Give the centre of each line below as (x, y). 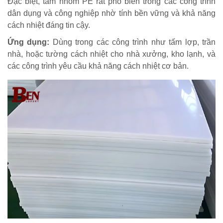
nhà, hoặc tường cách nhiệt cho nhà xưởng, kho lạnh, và (111, 54)
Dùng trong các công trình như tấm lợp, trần (133, 42)
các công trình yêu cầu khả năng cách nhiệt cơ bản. (98, 66)
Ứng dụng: (29, 42)
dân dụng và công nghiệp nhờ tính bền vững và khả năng (111, 13)
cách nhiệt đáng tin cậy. (49, 25)
